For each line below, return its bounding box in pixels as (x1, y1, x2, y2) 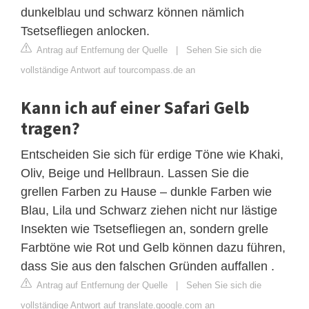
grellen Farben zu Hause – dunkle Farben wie (21, 184, 272, 199)
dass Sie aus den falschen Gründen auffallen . (21, 259, 275, 273)
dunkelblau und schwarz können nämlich (21, 5, 244, 19)
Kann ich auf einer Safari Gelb (21, 96, 250, 119)
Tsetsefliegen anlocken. (21, 23, 150, 38)
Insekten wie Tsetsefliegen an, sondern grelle (21, 221, 268, 236)
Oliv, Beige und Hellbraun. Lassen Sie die (21, 166, 249, 180)
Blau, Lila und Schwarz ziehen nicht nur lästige (21, 203, 277, 217)
